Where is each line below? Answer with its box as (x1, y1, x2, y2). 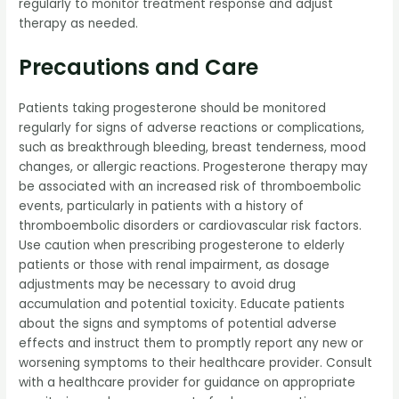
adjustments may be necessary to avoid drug (19, 276, 297, 294)
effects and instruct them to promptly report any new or (19, 335, 364, 353)
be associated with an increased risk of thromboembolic (19, 178, 362, 196)
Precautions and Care (19, 53, 259, 83)
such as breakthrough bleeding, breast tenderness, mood (19, 139, 367, 157)
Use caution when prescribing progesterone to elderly (19, 237, 346, 255)
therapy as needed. (19, 15, 139, 33)
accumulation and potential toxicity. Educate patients (19, 296, 346, 313)
